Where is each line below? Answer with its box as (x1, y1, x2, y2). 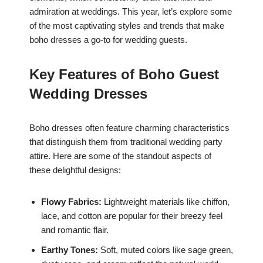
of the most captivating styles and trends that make (29, 20, 224, 31)
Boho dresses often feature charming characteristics (29, 122, 230, 133)
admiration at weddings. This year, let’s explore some (29, 6, 232, 16)
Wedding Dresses (29, 85, 147, 102)
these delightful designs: (29, 164, 121, 175)
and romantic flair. (41, 224, 109, 235)
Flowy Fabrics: (41, 196, 102, 207)
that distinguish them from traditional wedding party (29, 136, 222, 147)
